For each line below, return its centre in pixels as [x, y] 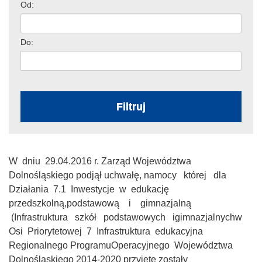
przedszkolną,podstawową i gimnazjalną [101, 203]
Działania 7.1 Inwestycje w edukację [90, 189]
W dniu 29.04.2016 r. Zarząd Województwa [100, 161]
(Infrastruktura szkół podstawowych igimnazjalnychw [127, 217]
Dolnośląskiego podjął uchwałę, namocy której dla [119, 175]
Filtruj [131, 106]
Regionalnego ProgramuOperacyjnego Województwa [122, 245]
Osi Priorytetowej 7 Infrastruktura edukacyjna [107, 231]
